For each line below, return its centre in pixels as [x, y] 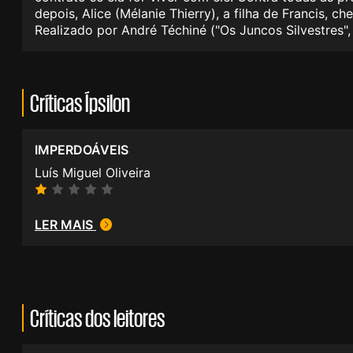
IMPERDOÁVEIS [82, 150]
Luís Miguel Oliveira [93, 173]
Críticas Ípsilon [80, 103]
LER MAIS [65, 225]
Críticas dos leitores [98, 318]
